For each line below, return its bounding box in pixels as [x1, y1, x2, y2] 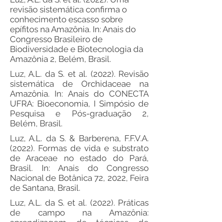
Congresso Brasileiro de [10, 34, 103, 44]
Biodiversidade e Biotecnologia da [10, 44, 143, 54]
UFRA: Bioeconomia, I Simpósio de [10, 99, 149, 109]
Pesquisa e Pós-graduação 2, [10, 109, 149, 118]
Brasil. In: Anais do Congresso [10, 163, 149, 173]
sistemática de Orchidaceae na [10, 79, 149, 89]
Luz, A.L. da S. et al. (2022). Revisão [10, 69, 149, 79]
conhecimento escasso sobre [10, 14, 123, 24]
